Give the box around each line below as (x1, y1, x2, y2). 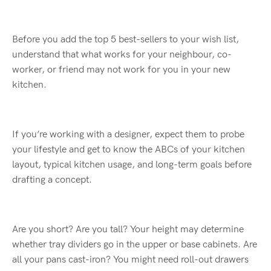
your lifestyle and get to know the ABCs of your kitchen (12, 144, 245, 155)
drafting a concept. (12, 174, 92, 186)
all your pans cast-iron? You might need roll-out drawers (12, 254, 249, 266)
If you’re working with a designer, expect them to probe (12, 129, 244, 140)
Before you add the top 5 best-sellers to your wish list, (12, 34, 239, 45)
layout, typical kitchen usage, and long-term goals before (12, 159, 252, 171)
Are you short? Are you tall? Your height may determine (12, 224, 244, 235)
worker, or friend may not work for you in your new (12, 64, 230, 76)
